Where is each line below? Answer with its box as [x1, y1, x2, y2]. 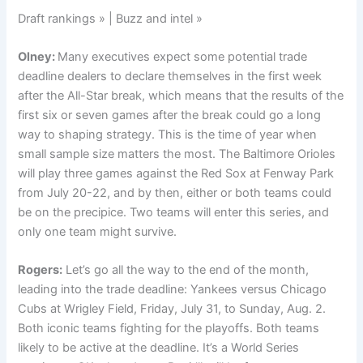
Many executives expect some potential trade [58, 49, 308, 65]
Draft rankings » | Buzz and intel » [18, 11, 203, 26]
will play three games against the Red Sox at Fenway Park [18, 166, 335, 181]
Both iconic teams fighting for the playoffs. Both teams [18, 321, 320, 336]
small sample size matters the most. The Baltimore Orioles [18, 147, 336, 162]
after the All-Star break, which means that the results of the [18, 88, 344, 104]
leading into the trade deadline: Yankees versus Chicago [18, 282, 327, 297]
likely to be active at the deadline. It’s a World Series [18, 340, 300, 356]
